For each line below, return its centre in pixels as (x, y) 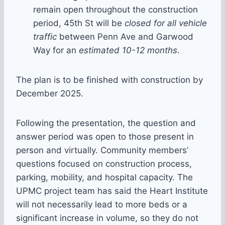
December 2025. (50, 94)
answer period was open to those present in (105, 137)
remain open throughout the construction (116, 10)
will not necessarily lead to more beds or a (102, 205)
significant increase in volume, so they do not (107, 218)
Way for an (56, 50)
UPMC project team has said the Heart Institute (112, 191)
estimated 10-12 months (128, 50)
